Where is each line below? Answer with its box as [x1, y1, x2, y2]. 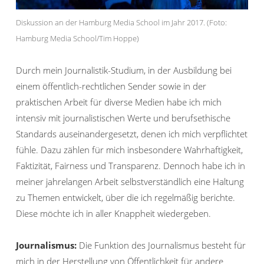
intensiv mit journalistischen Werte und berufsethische [16, 112, 230, 124]
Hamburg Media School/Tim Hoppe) [16, 33, 139, 44]
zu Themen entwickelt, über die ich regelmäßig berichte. [16, 192, 235, 204]
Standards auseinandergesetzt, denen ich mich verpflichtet [16, 128, 247, 140]
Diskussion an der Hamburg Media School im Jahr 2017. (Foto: [16, 17, 227, 28]
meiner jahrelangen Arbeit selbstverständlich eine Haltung [16, 176, 244, 188]
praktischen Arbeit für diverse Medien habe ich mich [16, 96, 222, 108]
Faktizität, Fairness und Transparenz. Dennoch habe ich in [16, 160, 245, 172]
